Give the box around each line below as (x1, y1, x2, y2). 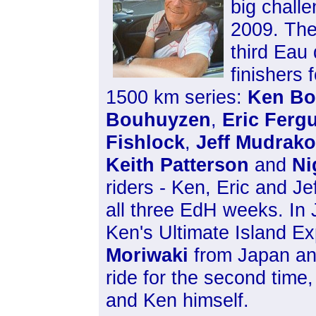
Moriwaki (106, 244, 188, 266)
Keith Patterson (106, 154, 255, 176)
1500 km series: (106, 86, 248, 108)
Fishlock (106, 131, 185, 153)
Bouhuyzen (106, 109, 211, 130)
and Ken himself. (106, 289, 249, 311)
